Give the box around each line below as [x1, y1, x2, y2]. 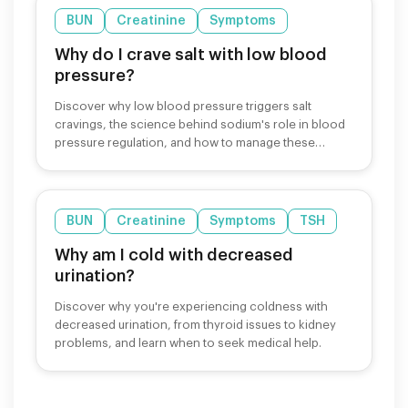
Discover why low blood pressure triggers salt [55, 99, 311, 112]
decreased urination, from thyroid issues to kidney [55, 318, 336, 331]
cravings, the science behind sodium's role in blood [55, 117, 345, 130]
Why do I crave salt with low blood [55, 46, 327, 63]
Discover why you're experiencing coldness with [55, 300, 328, 312]
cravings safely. [55, 154, 140, 167]
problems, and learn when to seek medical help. [55, 336, 321, 349]
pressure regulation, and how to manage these [55, 136, 315, 148]
